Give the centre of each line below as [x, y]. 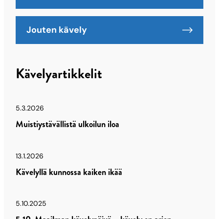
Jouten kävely [57, 30]
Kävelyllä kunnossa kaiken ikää [69, 172]
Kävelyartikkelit [59, 74]
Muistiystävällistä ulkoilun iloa [67, 124]
